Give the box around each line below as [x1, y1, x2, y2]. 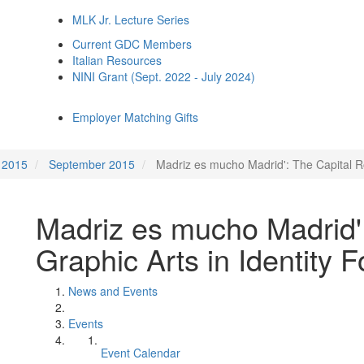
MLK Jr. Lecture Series [72, 11, 189, 28]
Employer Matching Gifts [72, 109, 198, 125]
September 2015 [49, 156, 135, 172]
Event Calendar [101, 344, 180, 361]
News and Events [68, 283, 158, 299]
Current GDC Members [72, 36, 192, 52]
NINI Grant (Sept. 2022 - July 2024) [72, 68, 255, 84]
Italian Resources [72, 52, 162, 68]
